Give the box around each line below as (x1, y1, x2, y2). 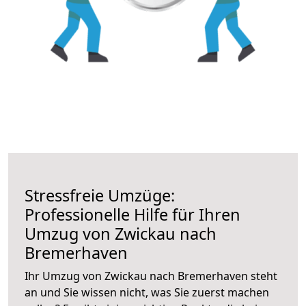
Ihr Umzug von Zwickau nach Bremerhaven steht (25, 268, 277, 283)
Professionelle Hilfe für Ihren (25, 203, 240, 225)
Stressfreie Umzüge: (25, 184, 175, 206)
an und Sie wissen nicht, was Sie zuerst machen (25, 284, 269, 300)
